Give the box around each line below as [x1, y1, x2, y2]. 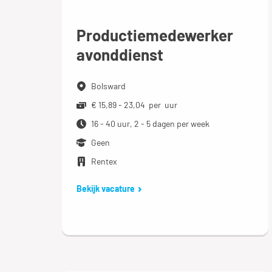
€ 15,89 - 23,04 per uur [91, 99, 177, 110]
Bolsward [91, 80, 126, 91]
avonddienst [76, 44, 163, 64]
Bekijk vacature [76, 183, 135, 194]
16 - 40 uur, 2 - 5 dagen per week [91, 118, 209, 129]
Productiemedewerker [76, 25, 233, 44]
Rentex [91, 155, 117, 166]
